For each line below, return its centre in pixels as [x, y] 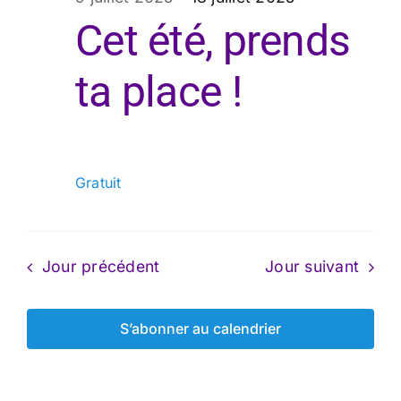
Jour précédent [101, 267]
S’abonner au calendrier [200, 329]
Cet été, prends [213, 41]
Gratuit [98, 183]
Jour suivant [312, 267]
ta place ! [158, 92]
